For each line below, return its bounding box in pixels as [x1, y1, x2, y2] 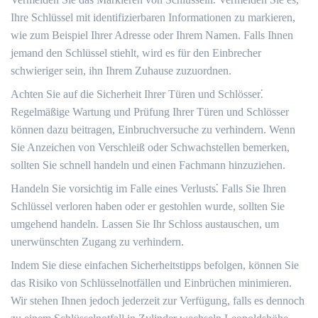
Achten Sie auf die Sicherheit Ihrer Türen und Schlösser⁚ [11, 88, 263, 100]
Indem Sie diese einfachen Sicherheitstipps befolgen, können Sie [11, 259, 299, 271]
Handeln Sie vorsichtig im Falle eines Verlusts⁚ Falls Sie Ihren [11, 182, 286, 194]
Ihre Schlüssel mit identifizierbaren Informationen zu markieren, [11, 11, 295, 23]
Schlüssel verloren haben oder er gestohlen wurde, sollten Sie [11, 200, 285, 212]
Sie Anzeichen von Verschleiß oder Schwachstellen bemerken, [11, 141, 290, 153]
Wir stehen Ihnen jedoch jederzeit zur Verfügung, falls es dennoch [11, 295, 305, 307]
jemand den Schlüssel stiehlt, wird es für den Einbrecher [11, 47, 261, 59]
